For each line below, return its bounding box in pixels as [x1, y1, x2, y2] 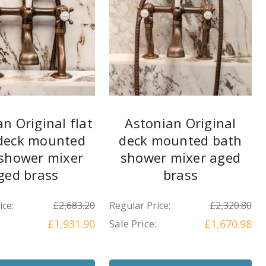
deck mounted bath [119, 131, 242, 150]
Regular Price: [109, 199, 170, 213]
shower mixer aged [120, 148, 241, 167]
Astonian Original [125, 114, 236, 132]
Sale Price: [109, 217, 157, 231]
